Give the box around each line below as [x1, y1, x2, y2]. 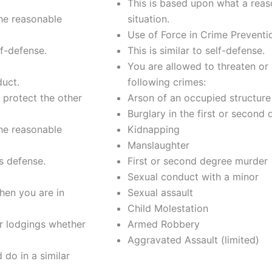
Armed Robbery [127, 217, 200, 230]
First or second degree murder [127, 154, 268, 167]
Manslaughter [127, 138, 189, 151]
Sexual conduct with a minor [127, 170, 259, 183]
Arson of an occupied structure [127, 91, 271, 104]
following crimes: [127, 75, 206, 88]
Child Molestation [127, 202, 208, 214]
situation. [127, 12, 169, 25]
